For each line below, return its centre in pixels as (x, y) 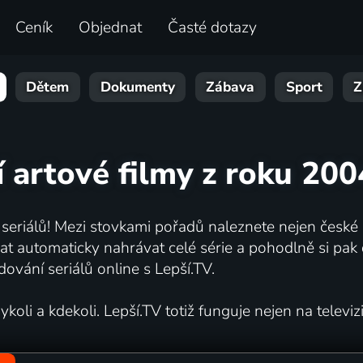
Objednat (111, 28)
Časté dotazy (213, 28)
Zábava (231, 88)
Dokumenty (137, 88)
